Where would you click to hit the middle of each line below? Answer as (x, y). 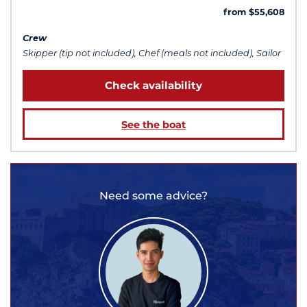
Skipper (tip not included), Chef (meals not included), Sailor (152, 53)
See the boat (153, 124)
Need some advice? (153, 195)
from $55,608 (254, 12)
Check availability (153, 86)
